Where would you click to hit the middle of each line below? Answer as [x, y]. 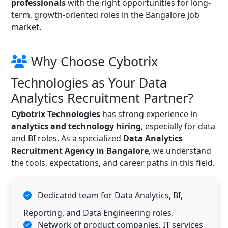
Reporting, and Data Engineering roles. [98, 213]
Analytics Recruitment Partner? [102, 98]
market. [26, 27]
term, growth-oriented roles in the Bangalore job [105, 15]
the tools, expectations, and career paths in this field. [113, 163]
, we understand [180, 151]
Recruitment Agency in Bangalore [80, 151]
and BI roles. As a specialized [67, 138]
